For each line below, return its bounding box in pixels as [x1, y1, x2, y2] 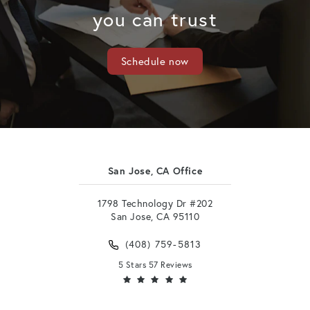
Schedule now [120, 54, 190, 69]
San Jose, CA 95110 [111, 210, 199, 224]
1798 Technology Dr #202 [97, 197, 213, 210]
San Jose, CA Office [107, 165, 203, 178]
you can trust [92, 6, 218, 33]
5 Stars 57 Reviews [118, 259, 192, 271]
